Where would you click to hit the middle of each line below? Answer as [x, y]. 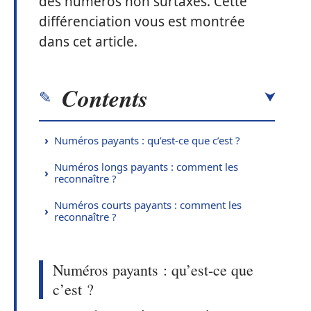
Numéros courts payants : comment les [148, 204]
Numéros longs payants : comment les [146, 166]
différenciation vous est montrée [142, 22]
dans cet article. [90, 42]
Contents [105, 98]
